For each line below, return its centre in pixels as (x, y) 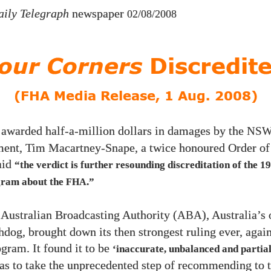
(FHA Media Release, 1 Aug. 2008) (135, 96)
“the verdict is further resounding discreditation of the (137, 165)
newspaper (98, 14)
